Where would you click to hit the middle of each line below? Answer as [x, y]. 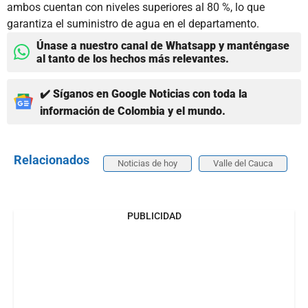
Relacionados [52, 159]
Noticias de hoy [147, 163]
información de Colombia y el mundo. [133, 111]
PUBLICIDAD [154, 216]
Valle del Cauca [243, 163]
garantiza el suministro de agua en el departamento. [133, 23]
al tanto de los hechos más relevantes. [133, 58]
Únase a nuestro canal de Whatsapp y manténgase [163, 45]
